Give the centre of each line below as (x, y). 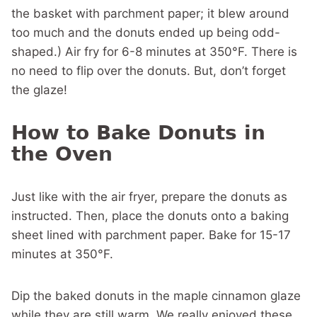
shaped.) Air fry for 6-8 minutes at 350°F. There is (154, 52)
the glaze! (39, 90)
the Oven (62, 154)
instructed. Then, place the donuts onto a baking (150, 216)
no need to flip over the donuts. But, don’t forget (149, 71)
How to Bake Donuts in (138, 133)
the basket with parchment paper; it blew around (150, 14)
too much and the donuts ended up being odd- (146, 33)
